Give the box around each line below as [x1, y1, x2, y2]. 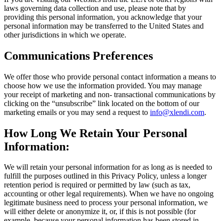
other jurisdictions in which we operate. [4, 30, 126, 39]
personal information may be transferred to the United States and [4, 21, 204, 30]
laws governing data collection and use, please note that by [4, 3, 186, 12]
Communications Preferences [4, 49, 153, 62]
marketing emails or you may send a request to [4, 108, 150, 116]
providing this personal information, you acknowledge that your [4, 12, 202, 21]
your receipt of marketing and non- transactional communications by [4, 90, 216, 99]
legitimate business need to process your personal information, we [4, 198, 208, 207]
